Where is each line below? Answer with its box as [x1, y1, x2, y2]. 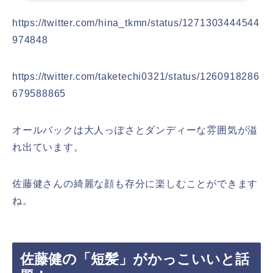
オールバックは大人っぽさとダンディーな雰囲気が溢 [12, 124, 258, 135]
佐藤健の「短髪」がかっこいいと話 [20, 251, 249, 268]
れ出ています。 [12, 141, 84, 152]
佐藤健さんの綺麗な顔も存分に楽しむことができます [12, 178, 258, 189]
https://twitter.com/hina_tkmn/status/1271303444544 [12, 17, 260, 28]
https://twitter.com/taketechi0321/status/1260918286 [12, 71, 260, 82]
